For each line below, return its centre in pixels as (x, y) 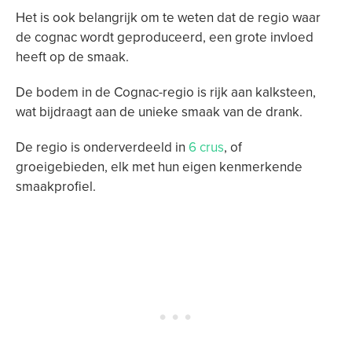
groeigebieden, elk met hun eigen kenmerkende (159, 167)
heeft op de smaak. (72, 57)
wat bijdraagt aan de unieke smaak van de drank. (159, 112)
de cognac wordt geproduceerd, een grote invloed (165, 37)
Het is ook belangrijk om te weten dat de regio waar (168, 18)
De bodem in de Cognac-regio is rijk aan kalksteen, (166, 92)
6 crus (206, 147)
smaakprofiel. (56, 187)
